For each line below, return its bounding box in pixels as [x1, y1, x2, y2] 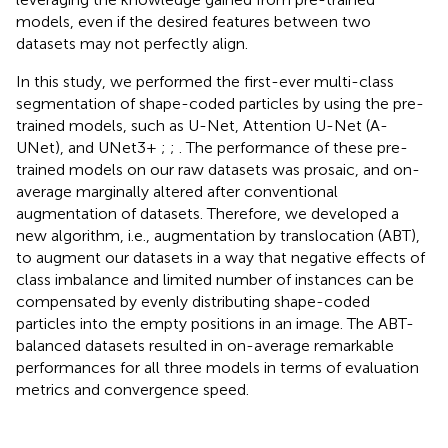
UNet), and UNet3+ [16, 137, 161, 157]
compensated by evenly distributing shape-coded [16, 291, 370, 311]
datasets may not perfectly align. [16, 33, 248, 53]
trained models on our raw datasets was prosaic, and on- [16, 159, 420, 179]
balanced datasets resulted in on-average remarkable [16, 335, 394, 355]
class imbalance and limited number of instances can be [16, 269, 414, 289]
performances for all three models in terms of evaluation [16, 357, 419, 377]
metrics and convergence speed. [16, 379, 249, 399]
